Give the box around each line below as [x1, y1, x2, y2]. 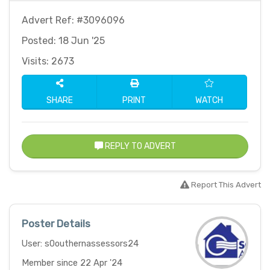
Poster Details [22, 218, 90, 230]
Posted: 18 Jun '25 [22, 35, 105, 47]
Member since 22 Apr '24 [22, 257, 122, 269]
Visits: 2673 [22, 55, 74, 67]
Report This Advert [189, 180, 261, 190]
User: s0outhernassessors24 [22, 238, 139, 250]
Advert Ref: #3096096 [22, 14, 125, 27]
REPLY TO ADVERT [102, 141, 176, 152]
